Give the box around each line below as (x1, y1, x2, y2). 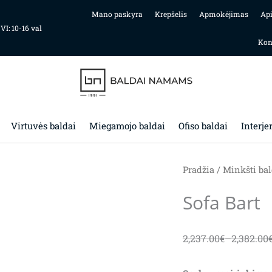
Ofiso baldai (178, 120, 228, 132)
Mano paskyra (91, 9, 143, 19)
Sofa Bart (182, 189, 260, 215)
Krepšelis (154, 9, 187, 19)
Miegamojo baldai (89, 120, 165, 132)
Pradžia (182, 164, 214, 175)
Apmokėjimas (199, 9, 248, 19)
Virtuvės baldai (10, 120, 76, 132)
